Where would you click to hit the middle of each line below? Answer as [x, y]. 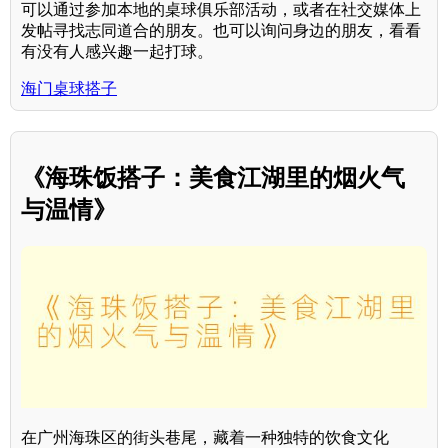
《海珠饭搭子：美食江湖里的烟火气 [213, 177]
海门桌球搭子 [69, 88]
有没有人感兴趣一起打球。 [117, 51]
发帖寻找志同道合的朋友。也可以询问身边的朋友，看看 [221, 30]
